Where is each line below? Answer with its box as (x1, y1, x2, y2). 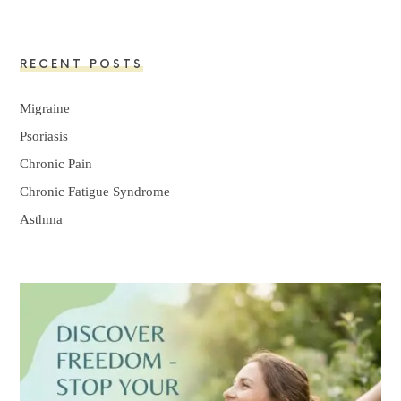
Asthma (20, 212, 64, 227)
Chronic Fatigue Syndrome (20, 184, 171, 200)
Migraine (20, 101, 71, 116)
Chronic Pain (20, 157, 93, 172)
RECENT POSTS (20, 57, 144, 73)
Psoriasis (20, 129, 69, 144)
